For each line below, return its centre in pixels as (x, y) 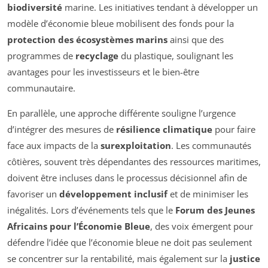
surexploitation (136, 146)
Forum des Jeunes (215, 210)
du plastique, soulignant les (176, 56)
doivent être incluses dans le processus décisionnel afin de (127, 178)
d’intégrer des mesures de (62, 130)
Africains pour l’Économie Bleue (79, 226)
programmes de (41, 56)
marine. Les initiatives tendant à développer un (160, 7)
